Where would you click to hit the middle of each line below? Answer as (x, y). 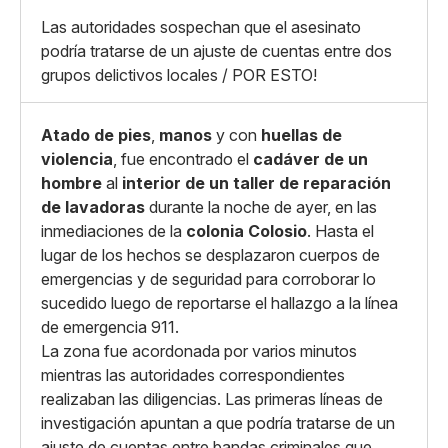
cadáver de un (310, 159)
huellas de (301, 135)
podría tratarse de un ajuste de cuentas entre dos (216, 51)
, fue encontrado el (183, 159)
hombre (71, 183)
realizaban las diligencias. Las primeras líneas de (212, 399)
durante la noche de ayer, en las (261, 207)
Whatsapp (94, 17)
